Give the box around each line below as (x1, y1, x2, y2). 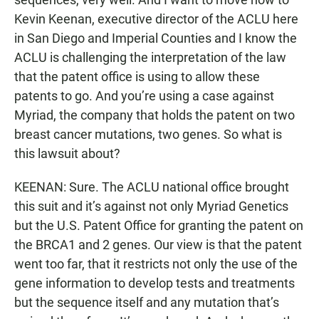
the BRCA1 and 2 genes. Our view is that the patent (14, 237, 302, 252)
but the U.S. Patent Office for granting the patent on (14, 218, 303, 233)
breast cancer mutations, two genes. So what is (14, 127, 282, 142)
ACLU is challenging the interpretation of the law (14, 50, 286, 65)
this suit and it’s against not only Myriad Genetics (14, 199, 288, 214)
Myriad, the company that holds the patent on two (14, 108, 295, 122)
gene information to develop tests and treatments (14, 276, 295, 291)
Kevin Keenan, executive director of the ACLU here (14, 11, 298, 26)
